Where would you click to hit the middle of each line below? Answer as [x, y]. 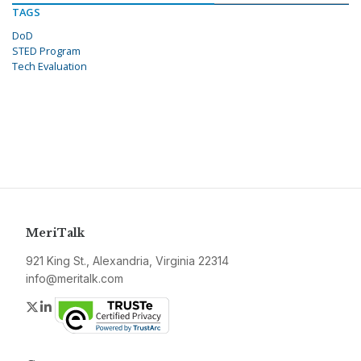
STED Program [46, 51]
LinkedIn [79, 307]
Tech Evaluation [50, 66]
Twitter [60, 307]
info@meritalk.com [75, 279]
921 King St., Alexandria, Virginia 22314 [127, 261]
